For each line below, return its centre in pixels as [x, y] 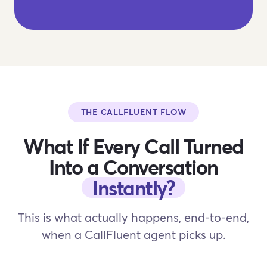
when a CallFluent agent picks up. [133, 235]
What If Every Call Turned [133, 146]
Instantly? [133, 187]
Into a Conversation [133, 167]
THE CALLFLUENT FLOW [133, 112]
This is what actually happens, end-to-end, [133, 217]
